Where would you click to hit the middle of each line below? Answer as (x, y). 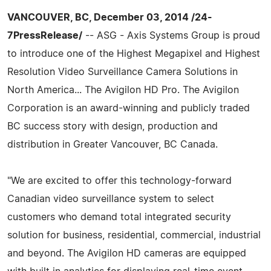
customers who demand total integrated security (119, 217)
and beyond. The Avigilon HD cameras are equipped (127, 253)
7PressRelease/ (45, 35)
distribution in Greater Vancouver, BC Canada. (113, 144)
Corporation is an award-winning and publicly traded (129, 108)
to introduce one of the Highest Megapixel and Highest (134, 54)
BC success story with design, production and (113, 126)
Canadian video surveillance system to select (111, 199)
